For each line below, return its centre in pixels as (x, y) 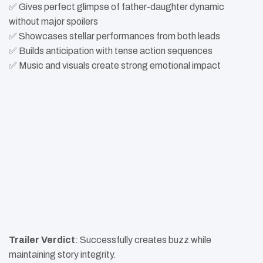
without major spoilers (53, 22)
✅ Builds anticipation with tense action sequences (111, 51)
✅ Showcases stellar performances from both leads (114, 36)
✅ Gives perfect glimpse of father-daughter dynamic (117, 7)
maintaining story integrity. (63, 254)
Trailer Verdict (42, 240)
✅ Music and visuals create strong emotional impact (115, 66)
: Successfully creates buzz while (143, 240)
